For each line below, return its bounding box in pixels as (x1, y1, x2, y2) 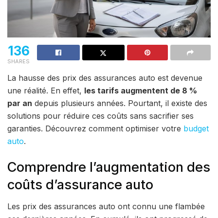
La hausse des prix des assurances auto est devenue (7, 73, 202, 83)
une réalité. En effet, (7, 86, 84, 96)
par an (7, 98, 32, 109)
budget (183, 124, 209, 134)
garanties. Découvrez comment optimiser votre (7, 124, 183, 134)
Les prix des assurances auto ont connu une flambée (7, 201, 205, 212)
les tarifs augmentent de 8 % (84, 86, 197, 96)
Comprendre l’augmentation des (7, 159, 210, 175)
